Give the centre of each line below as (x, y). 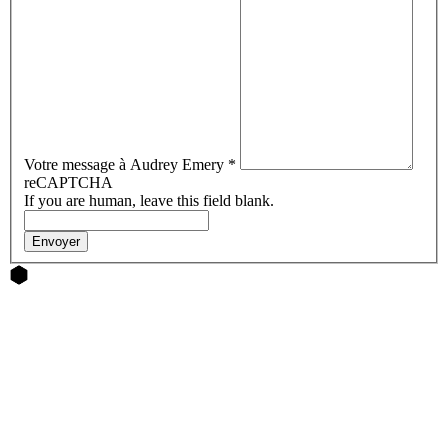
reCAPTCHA (68, 183)
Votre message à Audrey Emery (126, 165)
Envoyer (56, 242)
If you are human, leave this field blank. (149, 201)
